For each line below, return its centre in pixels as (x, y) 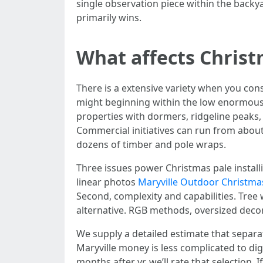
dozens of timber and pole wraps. (151, 144)
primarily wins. (109, 18)
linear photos (107, 182)
